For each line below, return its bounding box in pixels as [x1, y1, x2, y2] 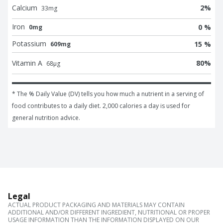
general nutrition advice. [12, 113, 80, 122]
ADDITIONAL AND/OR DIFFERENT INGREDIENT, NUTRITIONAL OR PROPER [8, 208, 210, 217]
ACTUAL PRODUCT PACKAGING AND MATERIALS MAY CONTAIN [8, 201, 185, 210]
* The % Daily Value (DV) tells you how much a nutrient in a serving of [12, 90, 204, 99]
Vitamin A [12, 58, 42, 68]
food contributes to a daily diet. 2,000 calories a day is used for [12, 102, 190, 111]
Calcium [12, 3, 37, 13]
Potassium [12, 39, 46, 49]
